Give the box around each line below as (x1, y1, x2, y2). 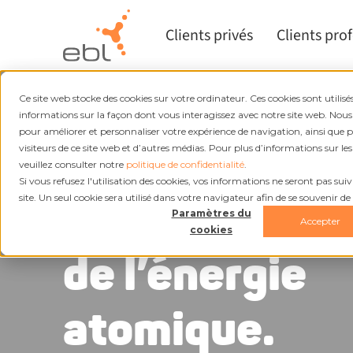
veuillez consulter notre (19, 158, 126, 170)
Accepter (300, 215, 340, 228)
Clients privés (165, 24, 253, 46)
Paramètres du (171, 206, 251, 219)
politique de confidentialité (126, 158, 244, 170)
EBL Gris (63, 101, 117, 124)
